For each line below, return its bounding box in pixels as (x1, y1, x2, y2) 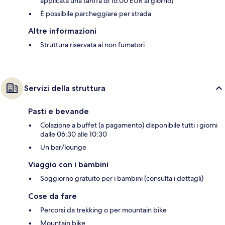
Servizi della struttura (24, 83, 105, 93)
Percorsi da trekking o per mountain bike (40, 205, 167, 214)
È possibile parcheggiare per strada (40, 9, 151, 18)
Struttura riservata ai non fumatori (40, 40, 145, 49)
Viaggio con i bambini (28, 159, 108, 169)
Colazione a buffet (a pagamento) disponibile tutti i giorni (40, 120, 217, 130)
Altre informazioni (28, 26, 96, 36)
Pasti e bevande (28, 106, 89, 116)
